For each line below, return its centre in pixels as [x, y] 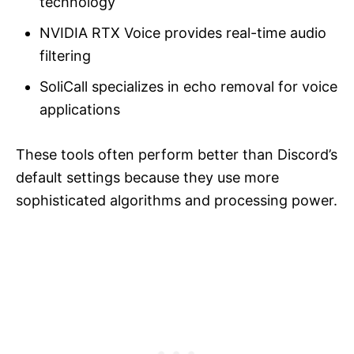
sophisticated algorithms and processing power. [177, 200]
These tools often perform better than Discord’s [177, 154]
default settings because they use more [147, 177]
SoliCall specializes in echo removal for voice [188, 86]
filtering [65, 55]
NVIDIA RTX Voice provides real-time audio [183, 32]
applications [80, 109]
